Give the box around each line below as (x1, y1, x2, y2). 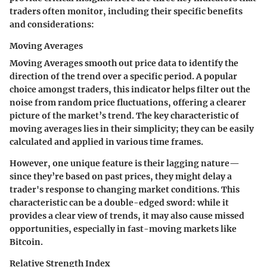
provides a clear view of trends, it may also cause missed (10, 210, 244, 222)
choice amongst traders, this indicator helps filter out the (10, 84, 250, 95)
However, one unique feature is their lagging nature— (10, 158, 240, 169)
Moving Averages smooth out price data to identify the (10, 58, 238, 69)
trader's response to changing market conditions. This (10, 184, 240, 195)
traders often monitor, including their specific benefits (10, 6, 243, 17)
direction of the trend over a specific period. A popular (10, 71, 237, 82)
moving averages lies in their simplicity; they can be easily (10, 123, 254, 135)
